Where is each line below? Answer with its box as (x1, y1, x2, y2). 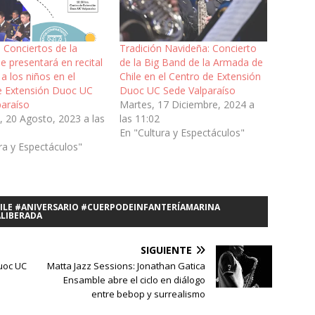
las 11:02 (119, 111, 160, 125)
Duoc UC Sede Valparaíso (119, 83, 236, 97)
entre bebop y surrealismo (91, 287, 206, 300)
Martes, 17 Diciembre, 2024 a (119, 97, 255, 111)
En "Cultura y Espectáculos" (119, 125, 245, 139)
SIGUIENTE (141, 243, 193, 257)
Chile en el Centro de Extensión (119, 69, 261, 83)
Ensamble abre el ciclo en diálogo (63, 273, 206, 286)
